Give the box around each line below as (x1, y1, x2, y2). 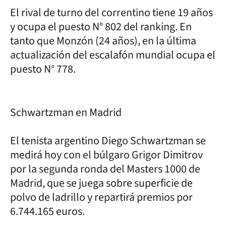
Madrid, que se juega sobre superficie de (10, 175, 193, 191)
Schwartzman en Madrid (10, 104, 122, 121)
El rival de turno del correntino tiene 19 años (10, 4, 213, 21)
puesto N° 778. (10, 61, 76, 77)
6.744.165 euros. (10, 203, 85, 219)
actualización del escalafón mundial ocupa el (10, 46, 215, 63)
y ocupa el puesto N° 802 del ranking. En (10, 18, 192, 35)
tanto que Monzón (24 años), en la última (10, 32, 196, 49)
